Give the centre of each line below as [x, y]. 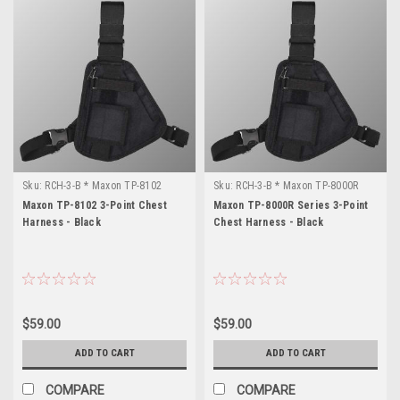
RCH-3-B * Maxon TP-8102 [103, 185]
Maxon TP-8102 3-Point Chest [95, 205]
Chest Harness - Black [269, 222]
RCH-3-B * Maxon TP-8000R [297, 185]
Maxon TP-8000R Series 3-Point [291, 205]
